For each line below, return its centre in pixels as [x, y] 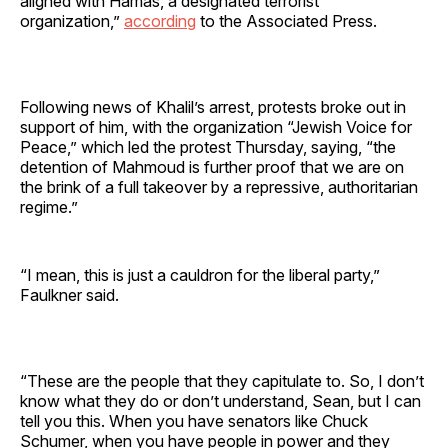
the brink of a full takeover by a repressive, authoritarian [219, 186]
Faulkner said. [69, 294]
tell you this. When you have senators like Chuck [194, 420]
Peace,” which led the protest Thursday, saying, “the [208, 146]
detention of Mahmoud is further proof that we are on [212, 166]
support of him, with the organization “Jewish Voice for [216, 126]
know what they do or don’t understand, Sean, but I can [220, 400]
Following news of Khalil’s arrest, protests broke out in [213, 106]
